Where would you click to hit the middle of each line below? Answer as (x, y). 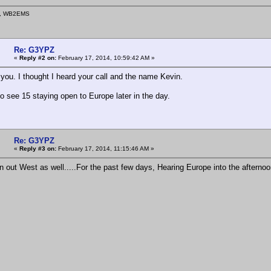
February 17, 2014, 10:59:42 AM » (106, 57)
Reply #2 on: (38, 57)
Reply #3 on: (38, 148)
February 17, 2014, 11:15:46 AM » (105, 148)
